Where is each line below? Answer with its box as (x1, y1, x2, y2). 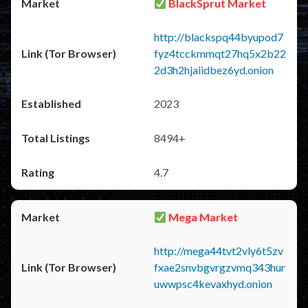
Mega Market (166, 210, 239, 223)
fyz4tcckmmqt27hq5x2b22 (154, 47, 286, 60)
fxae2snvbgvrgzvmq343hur (154, 261, 285, 274)
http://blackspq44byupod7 (154, 30, 283, 43)
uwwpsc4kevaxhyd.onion (154, 277, 272, 290)
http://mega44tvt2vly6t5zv (154, 244, 283, 257)
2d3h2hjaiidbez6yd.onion (154, 63, 274, 76)
